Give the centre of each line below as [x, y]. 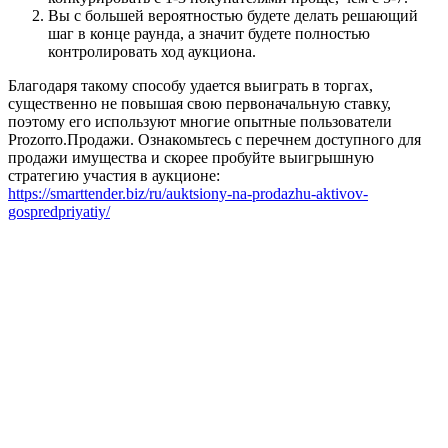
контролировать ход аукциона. [152, 52]
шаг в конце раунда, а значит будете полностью [209, 34]
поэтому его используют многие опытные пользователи [200, 122]
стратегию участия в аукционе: [114, 176]
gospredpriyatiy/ [59, 212]
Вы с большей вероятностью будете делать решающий [233, 16]
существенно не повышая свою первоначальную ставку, [199, 104]
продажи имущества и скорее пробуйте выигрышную [191, 158]
